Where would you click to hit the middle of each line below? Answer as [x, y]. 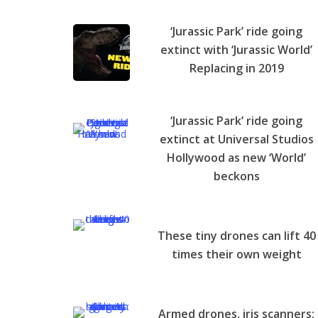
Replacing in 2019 [236, 68]
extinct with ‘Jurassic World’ [237, 49]
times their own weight [236, 254]
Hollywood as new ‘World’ [237, 157]
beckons [236, 176]
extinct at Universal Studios [236, 139]
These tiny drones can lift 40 [236, 235]
